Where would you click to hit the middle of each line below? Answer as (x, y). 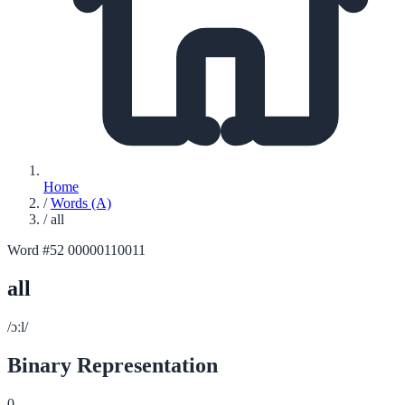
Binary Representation (113, 365)
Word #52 (36, 250)
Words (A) (81, 203)
